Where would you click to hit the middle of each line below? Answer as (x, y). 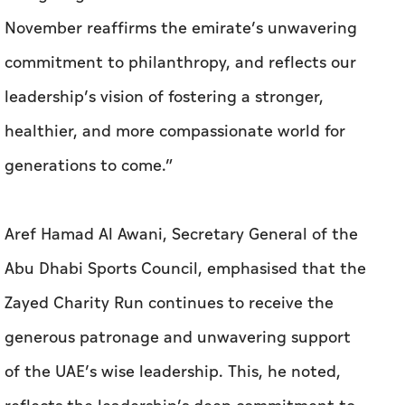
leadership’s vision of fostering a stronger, (164, 97)
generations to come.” (89, 166)
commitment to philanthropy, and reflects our (180, 63)
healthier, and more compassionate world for (175, 132)
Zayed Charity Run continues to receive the (169, 303)
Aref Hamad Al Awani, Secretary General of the (181, 235)
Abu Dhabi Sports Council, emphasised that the (185, 269)
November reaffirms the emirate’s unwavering (181, 28)
